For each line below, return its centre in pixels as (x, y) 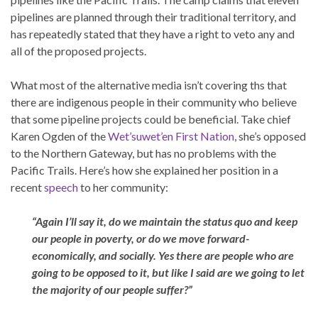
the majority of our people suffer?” (112, 289)
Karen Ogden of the (59, 136)
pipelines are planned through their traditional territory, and (153, 16)
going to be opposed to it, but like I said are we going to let (168, 272)
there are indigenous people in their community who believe (154, 102)
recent (27, 187)
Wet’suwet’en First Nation (171, 136)
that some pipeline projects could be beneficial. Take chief (151, 119)
